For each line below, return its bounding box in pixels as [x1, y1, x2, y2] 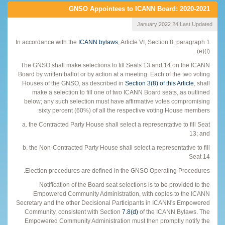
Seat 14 [189, 153, 210, 160]
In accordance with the [16, 38, 78, 46]
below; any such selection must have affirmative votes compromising [24, 97, 210, 105]
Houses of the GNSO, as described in [22, 79, 125, 87]
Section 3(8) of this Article [125, 79, 194, 87]
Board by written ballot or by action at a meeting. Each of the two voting [18, 70, 210, 78]
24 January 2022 [172, 21, 178, 27]
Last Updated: [180, 21, 212, 27]
